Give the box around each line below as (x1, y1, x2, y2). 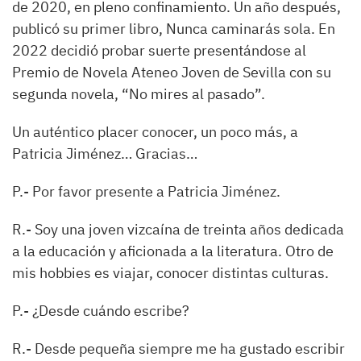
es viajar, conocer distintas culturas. (91, 263, 335, 282)
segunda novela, (12, 85, 122, 103)
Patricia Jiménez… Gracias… (12, 144, 197, 163)
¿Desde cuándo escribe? (32, 301, 189, 320)
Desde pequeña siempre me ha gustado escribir (35, 339, 345, 358)
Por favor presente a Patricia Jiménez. (32, 182, 280, 201)
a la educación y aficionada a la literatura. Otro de (12, 242, 334, 260)
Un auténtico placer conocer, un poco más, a (12, 122, 298, 141)
